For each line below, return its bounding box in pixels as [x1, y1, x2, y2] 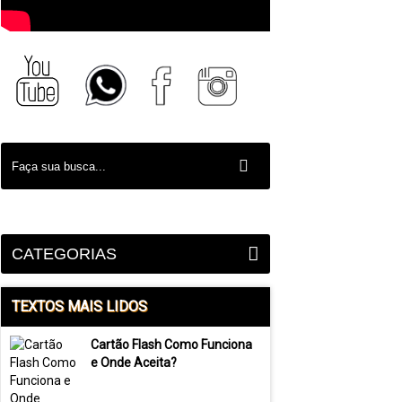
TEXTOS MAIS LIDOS [12, 298, 147, 315]
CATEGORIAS [12, 244, 117, 263]
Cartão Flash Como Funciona [91, 337, 252, 352]
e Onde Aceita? [91, 355, 177, 370]
